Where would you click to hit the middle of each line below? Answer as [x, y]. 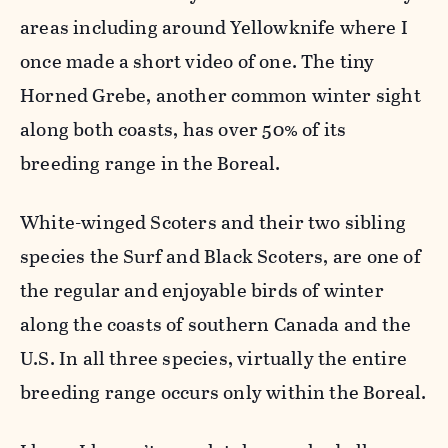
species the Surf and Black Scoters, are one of [220, 256]
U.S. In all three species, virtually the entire [213, 358]
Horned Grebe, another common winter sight [220, 95]
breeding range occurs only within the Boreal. [223, 392]
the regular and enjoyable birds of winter [202, 290]
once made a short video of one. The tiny [197, 61]
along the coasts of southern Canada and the [216, 324]
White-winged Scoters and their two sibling [213, 222]
